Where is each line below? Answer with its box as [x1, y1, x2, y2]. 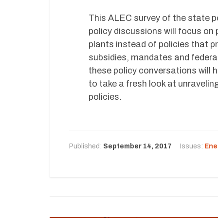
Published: [69, 143, 103, 150]
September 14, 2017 [103, 143, 172, 150]
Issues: [180, 143, 204, 150]
